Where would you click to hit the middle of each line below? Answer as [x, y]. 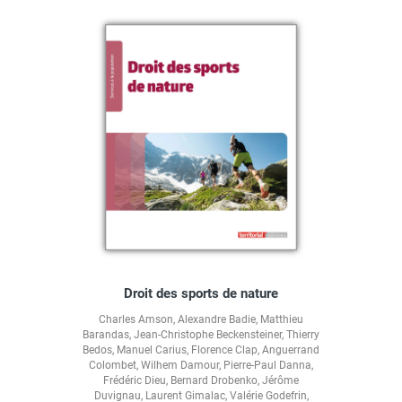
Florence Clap [224, 350]
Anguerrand [291, 350]
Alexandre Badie [217, 320]
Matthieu [282, 320]
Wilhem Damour [180, 366]
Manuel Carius [152, 350]
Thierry [303, 335]
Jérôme [280, 381]
